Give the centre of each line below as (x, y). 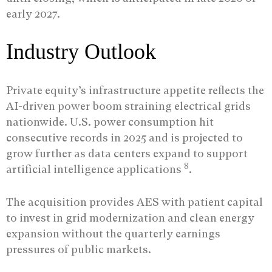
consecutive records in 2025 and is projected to (124, 138)
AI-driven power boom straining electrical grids (128, 106)
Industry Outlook (81, 52)
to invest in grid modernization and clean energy (130, 218)
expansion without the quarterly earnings (113, 234)
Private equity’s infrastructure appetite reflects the (135, 90)
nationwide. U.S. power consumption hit (110, 122)
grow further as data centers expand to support (127, 154)
